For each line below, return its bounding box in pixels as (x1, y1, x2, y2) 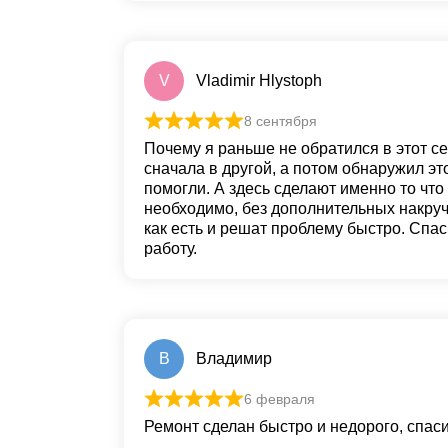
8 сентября (244, 113, 317, 130)
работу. (144, 240, 197, 258)
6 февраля (244, 391, 315, 408)
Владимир (196, 350, 272, 368)
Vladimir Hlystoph (196, 72, 322, 90)
